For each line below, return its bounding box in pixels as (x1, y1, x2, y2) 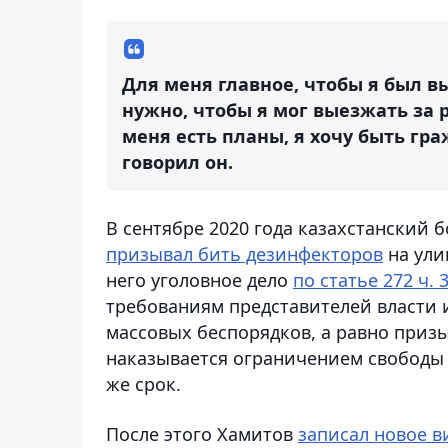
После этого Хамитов (106, 421, 298, 446)
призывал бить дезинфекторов (106, 241, 383, 266)
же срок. (106, 371, 181, 396)
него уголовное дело (106, 267, 293, 292)
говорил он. (122, 149, 233, 174)
